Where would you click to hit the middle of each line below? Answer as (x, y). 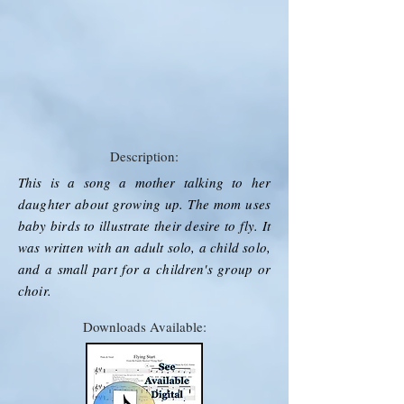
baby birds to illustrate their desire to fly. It (144, 225)
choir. (37, 290)
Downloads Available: (144, 326)
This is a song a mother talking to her (144, 182)
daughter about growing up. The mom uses (144, 203)
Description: (144, 156)
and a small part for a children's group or (144, 268)
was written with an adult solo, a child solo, (144, 247)
